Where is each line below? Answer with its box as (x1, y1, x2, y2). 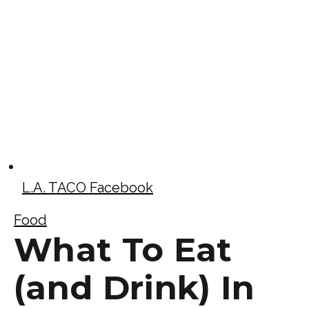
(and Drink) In (14, 267, 255, 308)
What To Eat (14, 229, 232, 270)
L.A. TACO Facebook (22, 179, 153, 196)
